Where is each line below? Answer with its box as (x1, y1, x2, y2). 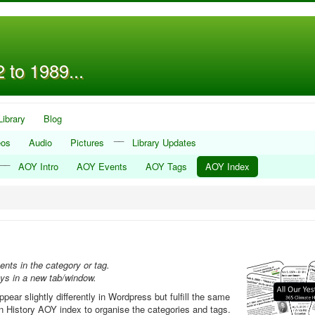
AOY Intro (18, 160, 58, 173)
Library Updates (132, 136, 196, 149)
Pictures (70, 136, 104, 149)
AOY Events (77, 160, 127, 173)
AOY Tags (146, 160, 187, 173)
